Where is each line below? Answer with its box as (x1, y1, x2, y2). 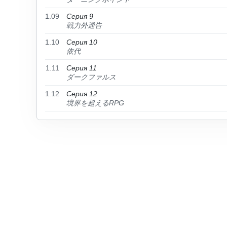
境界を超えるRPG (66, 99, 124, 107)
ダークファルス (66, 73, 116, 81)
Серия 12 (66, 90, 97, 98)
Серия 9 (66, 12, 93, 20)
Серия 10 (66, 38, 97, 46)
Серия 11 (66, 64, 97, 72)
